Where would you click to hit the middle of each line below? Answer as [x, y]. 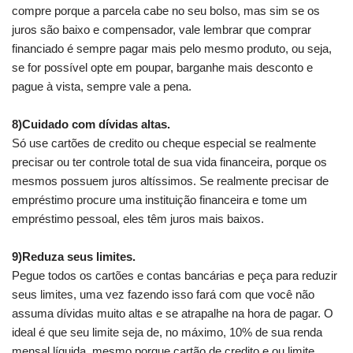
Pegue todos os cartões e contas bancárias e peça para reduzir [175, 275]
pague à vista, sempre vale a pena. [102, 86]
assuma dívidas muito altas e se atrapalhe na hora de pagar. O [173, 313]
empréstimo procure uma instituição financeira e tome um [160, 199]
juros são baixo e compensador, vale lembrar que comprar [162, 29]
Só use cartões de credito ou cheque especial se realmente [164, 143]
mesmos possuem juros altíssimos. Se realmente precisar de [170, 180]
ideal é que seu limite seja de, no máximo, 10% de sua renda [167, 332]
